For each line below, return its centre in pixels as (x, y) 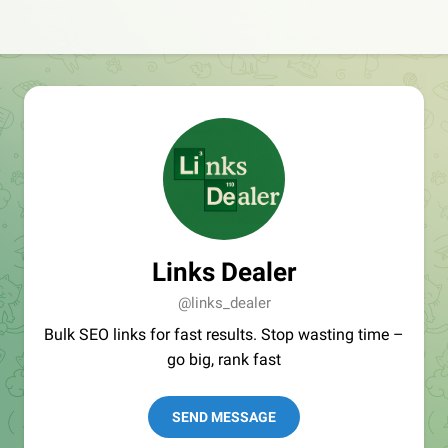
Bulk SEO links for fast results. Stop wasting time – (224, 334)
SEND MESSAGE (224, 417)
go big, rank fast (224, 359)
